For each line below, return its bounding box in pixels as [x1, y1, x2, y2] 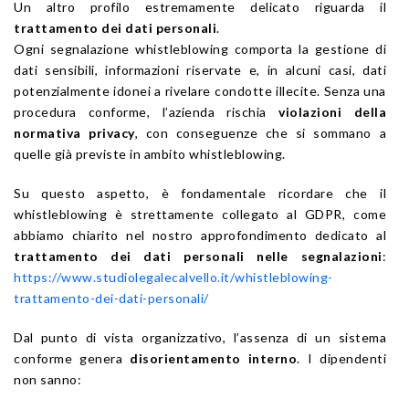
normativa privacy [14, 125, 135, 142]
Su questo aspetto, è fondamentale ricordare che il [14, 185, 386, 202]
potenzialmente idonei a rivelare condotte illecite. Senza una [14, 83, 386, 100]
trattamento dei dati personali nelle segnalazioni [14, 248, 383, 265]
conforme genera [14, 351, 130, 367]
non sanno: [14, 372, 81, 388]
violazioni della [278, 104, 387, 121]
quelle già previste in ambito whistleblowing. [14, 146, 286, 163]
